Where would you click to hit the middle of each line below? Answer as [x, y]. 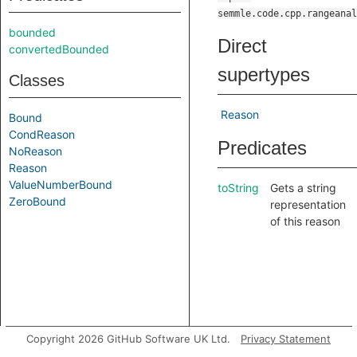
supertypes [264, 75]
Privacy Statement [286, 339]
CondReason [42, 134]
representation [308, 204]
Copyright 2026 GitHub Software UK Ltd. [128, 339]
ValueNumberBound [61, 184]
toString [238, 188]
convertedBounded [59, 49]
